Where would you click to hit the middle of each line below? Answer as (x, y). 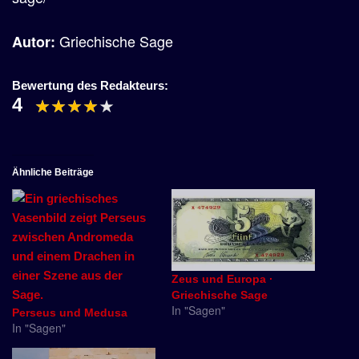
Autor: (36, 42)
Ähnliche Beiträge (53, 172)
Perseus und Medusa (70, 313)
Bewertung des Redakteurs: (90, 85)
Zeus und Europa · (222, 279)
